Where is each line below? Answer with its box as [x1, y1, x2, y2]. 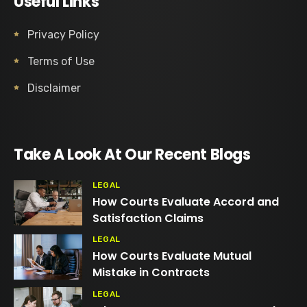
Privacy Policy [27, 28, 99, 41]
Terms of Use [27, 55, 95, 68]
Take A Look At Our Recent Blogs [14, 144, 251, 165]
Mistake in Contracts [93, 265, 210, 280]
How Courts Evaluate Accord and [93, 194, 279, 210]
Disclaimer [27, 82, 81, 95]
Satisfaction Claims [93, 210, 204, 226]
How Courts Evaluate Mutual [93, 248, 251, 264]
